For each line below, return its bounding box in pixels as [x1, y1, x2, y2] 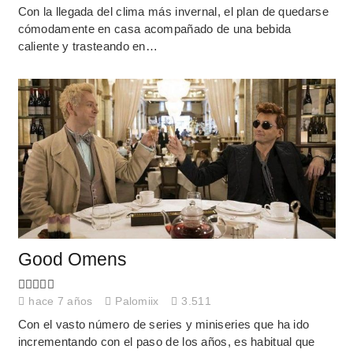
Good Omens [17, 250, 127, 270]
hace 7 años [28, 295, 93, 307]
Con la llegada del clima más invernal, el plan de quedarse [17, 5, 329, 19]
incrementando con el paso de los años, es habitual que [17, 335, 315, 349]
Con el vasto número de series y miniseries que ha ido [17, 318, 310, 332]
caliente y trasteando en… [17, 39, 158, 54]
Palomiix [115, 295, 159, 307]
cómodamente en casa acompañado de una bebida [17, 22, 292, 36]
